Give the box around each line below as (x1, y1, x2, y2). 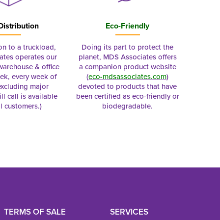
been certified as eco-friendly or (76, 91, 179, 101)
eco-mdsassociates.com (88, 71, 167, 82)
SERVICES (110, 206, 149, 218)
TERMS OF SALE (3, 206, 66, 218)
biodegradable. (102, 101, 153, 111)
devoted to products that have (78, 81, 177, 91)
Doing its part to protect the (82, 42, 174, 52)
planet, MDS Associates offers (78, 52, 177, 62)
